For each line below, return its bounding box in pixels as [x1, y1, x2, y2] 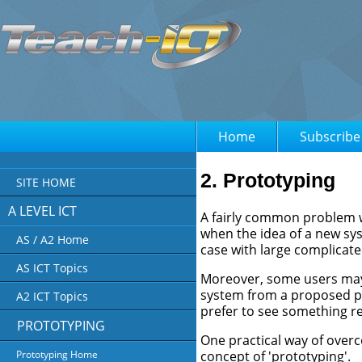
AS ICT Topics [16, 260, 88, 276]
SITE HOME [16, 175, 76, 190]
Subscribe [299, 128, 360, 145]
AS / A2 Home [16, 232, 89, 247]
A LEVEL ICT [8, 202, 77, 220]
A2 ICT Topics [16, 288, 88, 304]
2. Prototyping [200, 168, 335, 192]
